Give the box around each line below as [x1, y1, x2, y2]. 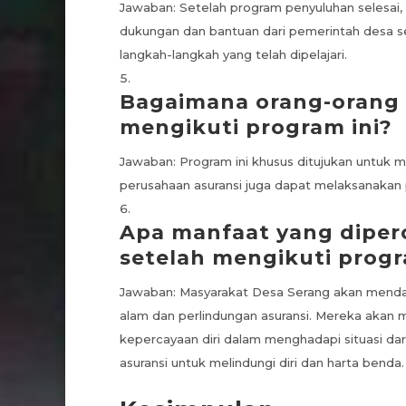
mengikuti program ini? [120, 115, 392, 140]
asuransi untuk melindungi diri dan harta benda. [120, 355, 404, 371]
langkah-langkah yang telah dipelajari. [120, 47, 347, 63]
